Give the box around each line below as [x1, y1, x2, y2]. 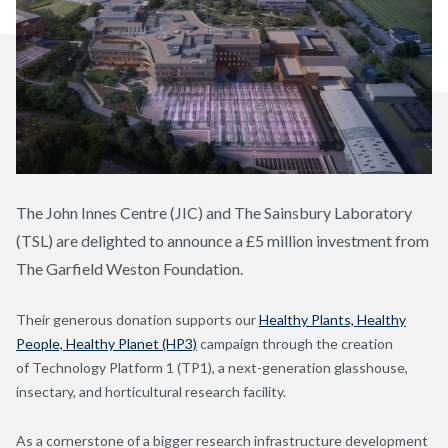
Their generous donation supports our [16, 310, 259, 328]
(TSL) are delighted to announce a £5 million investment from [16, 230, 429, 250]
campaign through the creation [197, 334, 393, 352]
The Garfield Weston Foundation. [16, 258, 246, 278]
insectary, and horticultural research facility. [16, 382, 286, 400]
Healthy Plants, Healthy [259, 310, 406, 328]
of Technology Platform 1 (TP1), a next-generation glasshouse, [16, 358, 408, 376]
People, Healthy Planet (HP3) [16, 334, 197, 352]
